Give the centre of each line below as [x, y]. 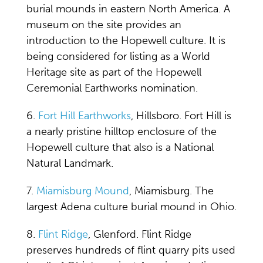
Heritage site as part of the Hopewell [114, 72]
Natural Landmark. [70, 163]
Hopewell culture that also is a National [120, 147]
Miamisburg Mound [83, 191]
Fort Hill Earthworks [85, 116]
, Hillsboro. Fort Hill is [181, 116]
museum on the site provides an [104, 25]
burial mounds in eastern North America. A [128, 9]
